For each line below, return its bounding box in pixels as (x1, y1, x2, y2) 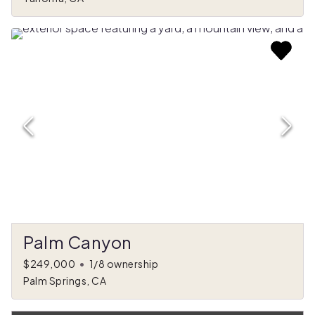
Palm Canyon (23, 231, 132, 253)
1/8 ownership (89, 257, 158, 271)
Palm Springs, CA (23, 274, 106, 288)
